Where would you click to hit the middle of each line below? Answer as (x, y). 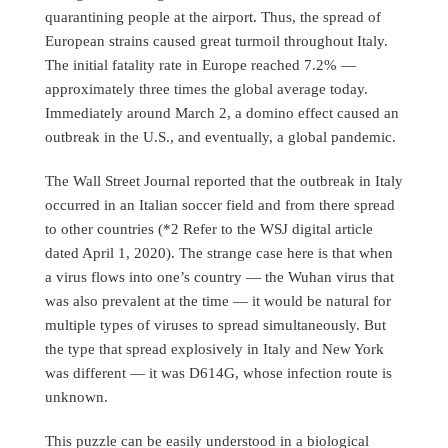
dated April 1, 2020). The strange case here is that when (219, 253)
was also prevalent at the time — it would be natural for (218, 301)
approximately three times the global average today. (206, 89)
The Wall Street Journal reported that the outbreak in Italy (224, 181)
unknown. (76, 397)
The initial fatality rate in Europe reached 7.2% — (200, 65)
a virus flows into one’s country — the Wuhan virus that (219, 277)
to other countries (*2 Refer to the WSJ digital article (209, 229)
